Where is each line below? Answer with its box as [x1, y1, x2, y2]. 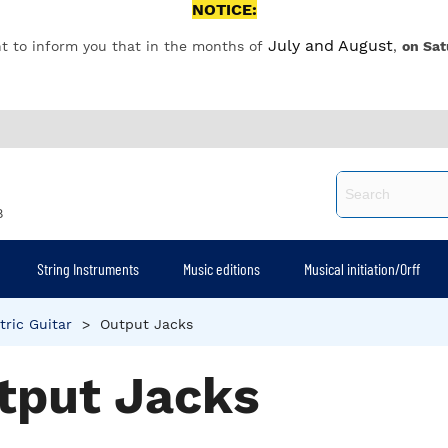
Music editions [183, 259, 261, 278]
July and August [267, 36, 393, 55]
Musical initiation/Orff [304, 259, 421, 278]
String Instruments [37, 259, 140, 278]
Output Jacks [100, 316, 193, 332]
